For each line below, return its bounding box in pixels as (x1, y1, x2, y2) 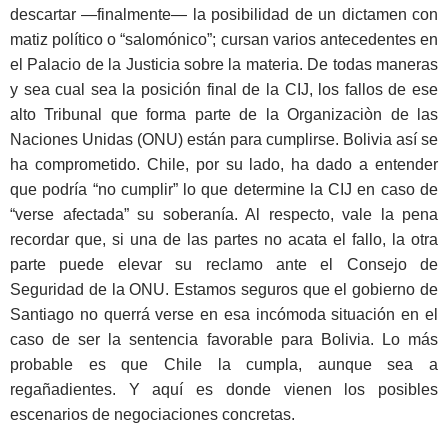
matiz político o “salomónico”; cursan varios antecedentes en (10, 31, 438, 49)
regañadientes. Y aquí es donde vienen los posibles (10, 381, 438, 399)
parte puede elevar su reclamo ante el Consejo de (10, 256, 438, 274)
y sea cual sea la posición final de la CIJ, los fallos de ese (10, 81, 438, 99)
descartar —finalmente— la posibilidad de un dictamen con (10, 6, 438, 24)
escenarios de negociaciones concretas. (10, 406, 295, 424)
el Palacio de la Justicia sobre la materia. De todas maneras (10, 56, 438, 74)
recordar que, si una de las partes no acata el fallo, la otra (10, 231, 438, 249)
